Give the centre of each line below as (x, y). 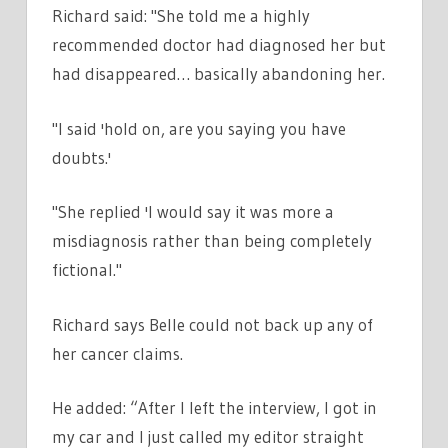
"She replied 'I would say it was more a (193, 212)
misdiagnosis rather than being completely (212, 241)
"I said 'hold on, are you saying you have (199, 128)
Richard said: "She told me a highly (181, 16)
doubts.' (81, 157)
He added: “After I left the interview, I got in (214, 408)
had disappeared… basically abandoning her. (218, 74)
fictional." (87, 270)
